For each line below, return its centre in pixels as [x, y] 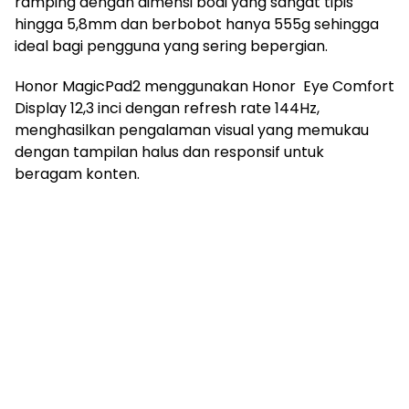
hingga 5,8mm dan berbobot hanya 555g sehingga [197, 24]
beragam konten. [77, 173]
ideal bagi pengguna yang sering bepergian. [171, 46]
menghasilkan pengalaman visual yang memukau [192, 130]
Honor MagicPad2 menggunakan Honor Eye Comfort [204, 86]
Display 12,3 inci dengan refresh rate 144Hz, [167, 108]
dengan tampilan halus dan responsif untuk [169, 152]
